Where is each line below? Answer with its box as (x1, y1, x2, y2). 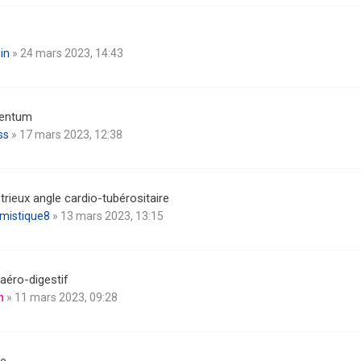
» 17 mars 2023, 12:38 (9, 128, 122, 141)
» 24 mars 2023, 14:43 (10, 47, 123, 60)
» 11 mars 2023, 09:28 (4, 291, 118, 304)
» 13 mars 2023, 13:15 (50, 210, 164, 222)
